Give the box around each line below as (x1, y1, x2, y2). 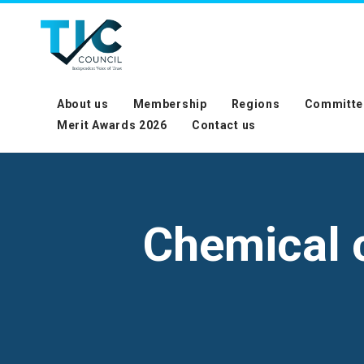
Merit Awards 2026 (57, 118, 167, 132)
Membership (132, 97, 207, 110)
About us (57, 97, 109, 110)
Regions (231, 97, 280, 110)
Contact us (191, 118, 256, 132)
